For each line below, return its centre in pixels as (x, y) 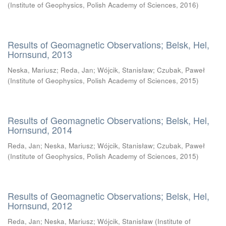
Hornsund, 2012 (40, 205)
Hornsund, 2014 (40, 130)
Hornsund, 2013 (40, 54)
